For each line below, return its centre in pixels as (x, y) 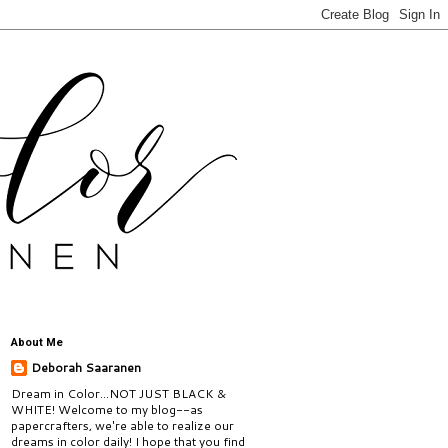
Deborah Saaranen (86, 367)
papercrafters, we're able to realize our (122, 425)
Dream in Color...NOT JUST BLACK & (118, 393)
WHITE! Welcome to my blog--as (107, 409)
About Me (37, 342)
